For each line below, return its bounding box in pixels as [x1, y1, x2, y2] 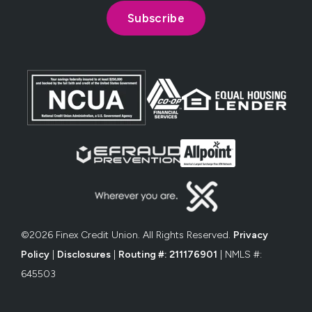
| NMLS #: [217, 249, 262, 261]
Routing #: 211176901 [118, 249, 217, 261]
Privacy [233, 229, 268, 242]
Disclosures [57, 249, 111, 261]
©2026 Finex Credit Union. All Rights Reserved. [21, 229, 233, 242]
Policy [21, 249, 49, 261]
